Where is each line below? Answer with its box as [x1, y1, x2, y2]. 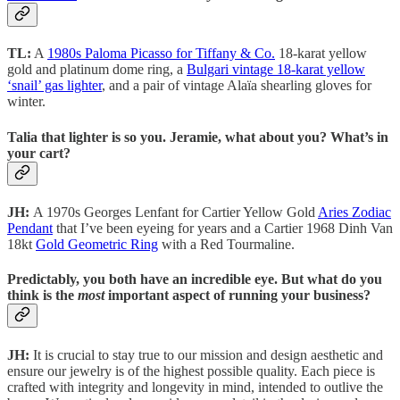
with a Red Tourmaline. [158, 236, 298, 252]
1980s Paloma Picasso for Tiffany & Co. [47, 46, 275, 62]
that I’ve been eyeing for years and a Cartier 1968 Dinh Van [53, 220, 393, 236]
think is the [7, 287, 78, 304]
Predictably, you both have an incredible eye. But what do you [7, 271, 382, 287]
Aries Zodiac [318, 204, 391, 220]
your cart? [7, 145, 71, 161]
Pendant [7, 220, 53, 236]
